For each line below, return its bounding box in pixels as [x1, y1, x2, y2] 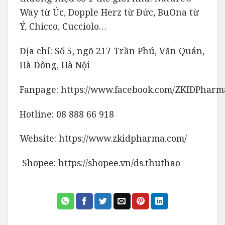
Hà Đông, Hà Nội [20, 58, 90, 71]
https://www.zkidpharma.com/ [59, 132, 187, 145]
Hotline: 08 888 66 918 [20, 107, 114, 120]
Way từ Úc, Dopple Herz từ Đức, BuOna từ [20, 6, 199, 19]
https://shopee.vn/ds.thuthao [58, 157, 180, 169]
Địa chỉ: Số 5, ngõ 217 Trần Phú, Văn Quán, [20, 44, 204, 57]
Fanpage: [20, 83, 61, 95]
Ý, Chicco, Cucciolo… [20, 20, 106, 33]
